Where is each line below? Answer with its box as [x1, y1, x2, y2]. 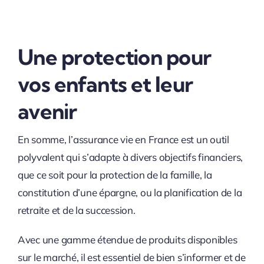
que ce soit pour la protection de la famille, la [17, 168, 212, 181]
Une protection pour [17, 43, 212, 70]
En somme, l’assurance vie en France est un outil [17, 133, 229, 146]
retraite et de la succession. [17, 203, 136, 216]
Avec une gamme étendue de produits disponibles [17, 233, 237, 246]
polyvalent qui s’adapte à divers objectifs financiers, [17, 150, 243, 163]
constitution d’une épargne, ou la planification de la [17, 186, 242, 199]
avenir [17, 97, 77, 124]
